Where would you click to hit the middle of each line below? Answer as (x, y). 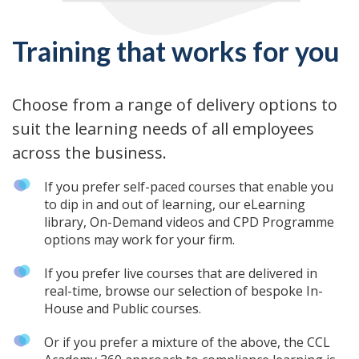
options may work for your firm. (139, 239)
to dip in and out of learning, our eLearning (175, 204)
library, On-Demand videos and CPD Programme (189, 222)
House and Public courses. (123, 308)
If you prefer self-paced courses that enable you (189, 186)
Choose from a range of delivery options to (175, 104)
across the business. (89, 152)
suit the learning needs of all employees (163, 128)
